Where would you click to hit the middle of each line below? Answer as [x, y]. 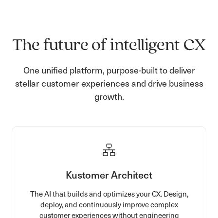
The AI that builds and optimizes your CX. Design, [109, 193]
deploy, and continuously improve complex [109, 204]
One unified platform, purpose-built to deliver [109, 70]
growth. [109, 96]
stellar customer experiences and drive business [109, 83]
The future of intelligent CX [109, 45]
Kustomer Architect [109, 174]
